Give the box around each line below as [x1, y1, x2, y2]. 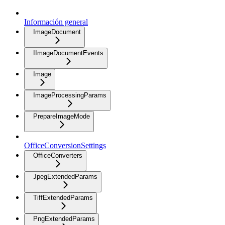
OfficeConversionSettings [24, 141, 106, 150]
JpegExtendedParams [33, 173, 97, 180]
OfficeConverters [33, 152, 82, 159]
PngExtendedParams [33, 215, 95, 222]
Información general [24, 18, 88, 26]
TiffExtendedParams [33, 194, 93, 201]
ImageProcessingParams [33, 91, 106, 99]
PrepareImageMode [33, 113, 90, 120]
